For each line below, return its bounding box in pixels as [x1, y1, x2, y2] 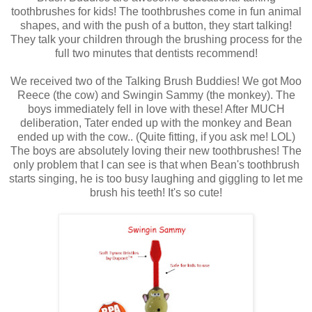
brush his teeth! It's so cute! [90, 187, 222, 199]
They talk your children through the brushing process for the [10, 33, 302, 46]
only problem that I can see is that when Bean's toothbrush [13, 159, 299, 171]
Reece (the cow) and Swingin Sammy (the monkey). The [17, 89, 295, 102]
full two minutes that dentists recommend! [54, 47, 258, 60]
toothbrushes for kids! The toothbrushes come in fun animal [10, 6, 302, 18]
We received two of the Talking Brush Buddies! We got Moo [10, 75, 302, 88]
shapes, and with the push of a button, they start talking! [20, 19, 292, 32]
